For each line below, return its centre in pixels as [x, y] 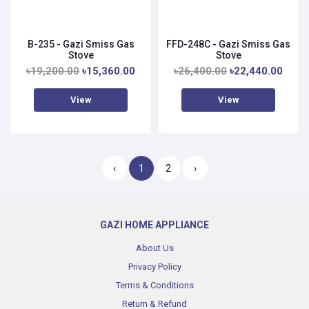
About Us [154, 248]
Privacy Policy [154, 267]
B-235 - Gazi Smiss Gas [81, 44]
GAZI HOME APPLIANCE [154, 225]
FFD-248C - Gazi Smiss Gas [228, 44]
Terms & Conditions [154, 286]
